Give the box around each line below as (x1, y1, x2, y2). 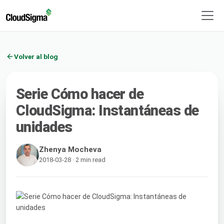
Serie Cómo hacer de (16, 85, 144, 102)
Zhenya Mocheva (39, 144, 101, 154)
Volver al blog (14, 52, 58, 60)
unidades (16, 118, 72, 135)
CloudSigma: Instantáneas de (16, 101, 199, 119)
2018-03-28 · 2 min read (39, 155, 105, 163)
